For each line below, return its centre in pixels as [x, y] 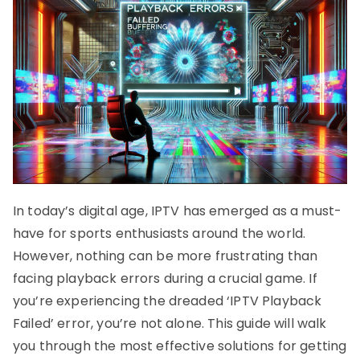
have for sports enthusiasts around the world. [160, 233]
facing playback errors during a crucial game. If [165, 278]
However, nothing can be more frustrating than [166, 256]
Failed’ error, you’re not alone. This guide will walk [170, 323]
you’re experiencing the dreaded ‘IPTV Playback [168, 301]
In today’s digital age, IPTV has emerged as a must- [178, 211]
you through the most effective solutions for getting [180, 346]
